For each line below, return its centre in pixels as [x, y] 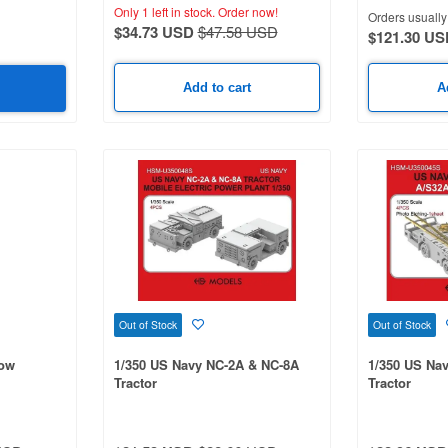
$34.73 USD [153, 31]
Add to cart [216, 88]
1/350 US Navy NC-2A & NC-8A [206, 365]
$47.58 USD [237, 31]
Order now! [246, 11]
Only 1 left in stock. [164, 11]
